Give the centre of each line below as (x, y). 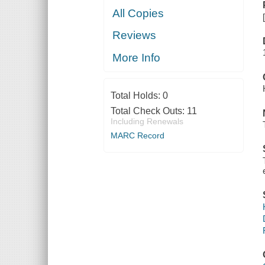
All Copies (138, 13)
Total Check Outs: (148, 111)
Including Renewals (147, 121)
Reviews (135, 35)
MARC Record (137, 135)
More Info (137, 57)
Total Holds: (136, 95)
